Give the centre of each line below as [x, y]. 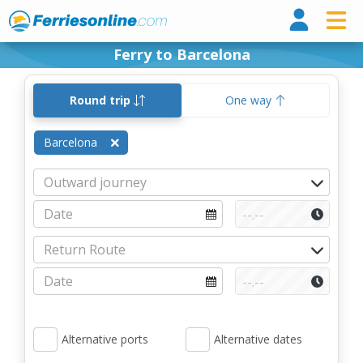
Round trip [102, 100]
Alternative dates [258, 339]
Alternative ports [105, 339]
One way [250, 100]
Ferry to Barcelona [181, 54]
